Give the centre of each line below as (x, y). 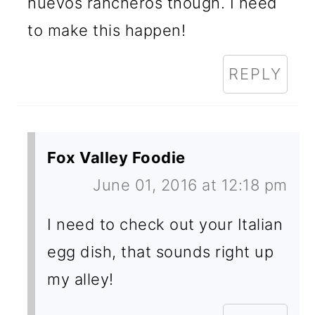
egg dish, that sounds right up (161, 251)
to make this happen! (107, 30)
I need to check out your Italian (165, 224)
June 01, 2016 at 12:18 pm (190, 185)
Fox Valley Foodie (116, 157)
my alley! (81, 279)
